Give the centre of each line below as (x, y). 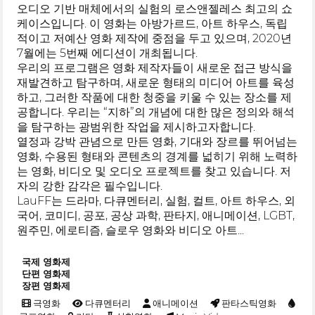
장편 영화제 (46, 285)
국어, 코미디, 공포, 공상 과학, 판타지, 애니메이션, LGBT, (156, 216)
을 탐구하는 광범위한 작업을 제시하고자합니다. (136, 127)
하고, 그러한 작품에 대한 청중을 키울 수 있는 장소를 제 (155, 98)
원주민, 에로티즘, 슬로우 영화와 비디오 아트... (131, 231)
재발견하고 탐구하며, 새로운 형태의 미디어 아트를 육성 (156, 83)
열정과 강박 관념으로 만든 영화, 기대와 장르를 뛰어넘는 (157, 142)
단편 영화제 (46, 274)
